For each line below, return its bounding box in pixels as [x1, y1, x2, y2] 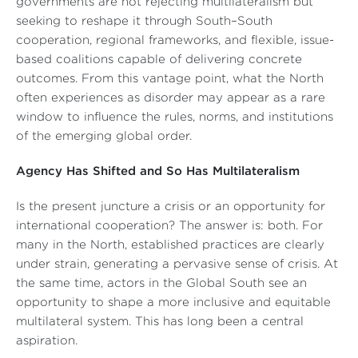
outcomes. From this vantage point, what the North [16, 74, 324, 85]
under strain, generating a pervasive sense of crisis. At [16, 259, 338, 270]
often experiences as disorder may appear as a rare [16, 93, 325, 104]
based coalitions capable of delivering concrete [16, 54, 302, 66]
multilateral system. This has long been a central [16, 316, 304, 328]
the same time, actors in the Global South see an [16, 278, 307, 289]
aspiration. [16, 336, 78, 347]
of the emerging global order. [16, 131, 192, 142]
